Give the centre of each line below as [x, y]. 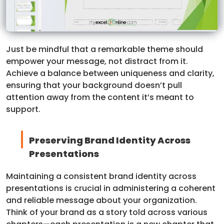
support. [23, 109]
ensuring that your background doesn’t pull [94, 85]
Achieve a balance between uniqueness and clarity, [110, 73]
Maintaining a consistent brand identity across [101, 176]
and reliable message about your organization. [101, 200]
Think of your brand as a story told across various [107, 212]
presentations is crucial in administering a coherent [111, 188]
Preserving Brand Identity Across [109, 140]
